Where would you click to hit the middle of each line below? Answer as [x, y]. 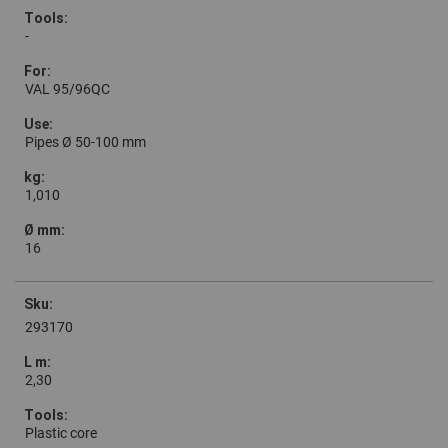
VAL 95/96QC [67, 89]
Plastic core [61, 433]
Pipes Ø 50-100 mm [85, 142]
